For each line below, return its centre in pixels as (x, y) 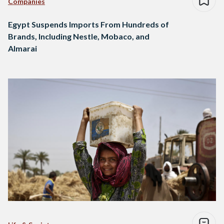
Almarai (22, 48)
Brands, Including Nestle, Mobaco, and (79, 36)
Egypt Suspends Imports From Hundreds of (88, 24)
